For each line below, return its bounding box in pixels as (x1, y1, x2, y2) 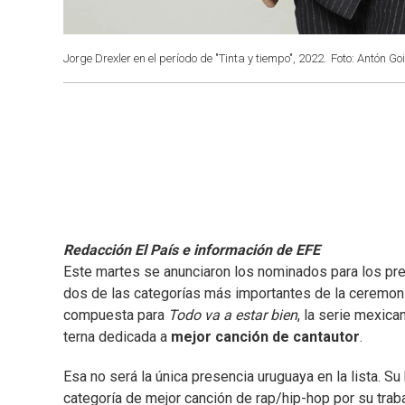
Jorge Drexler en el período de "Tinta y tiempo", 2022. (63, 52, 326, 65)
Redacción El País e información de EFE (63, 241, 320, 259)
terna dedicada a (63, 328, 171, 346)
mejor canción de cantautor (171, 328, 360, 346)
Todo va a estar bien (168, 306, 297, 325)
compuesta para (63, 306, 168, 325)
